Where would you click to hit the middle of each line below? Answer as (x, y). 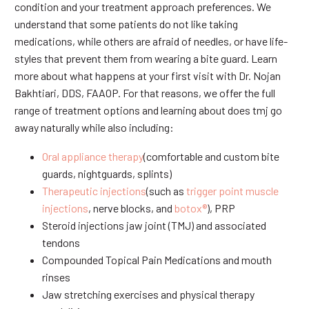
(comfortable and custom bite (211, 157)
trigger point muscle (231, 191)
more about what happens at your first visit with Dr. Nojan (148, 75)
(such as (165, 191)
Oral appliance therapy (93, 157)
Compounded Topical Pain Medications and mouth (157, 260)
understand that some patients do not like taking (126, 23)
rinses (56, 277)
